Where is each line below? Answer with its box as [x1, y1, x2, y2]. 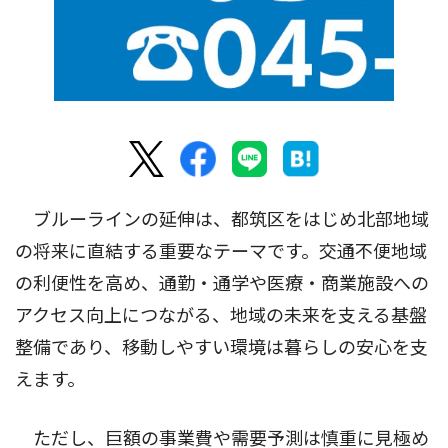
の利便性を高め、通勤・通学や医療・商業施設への [15, 272, 429, 294]
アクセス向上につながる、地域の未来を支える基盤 [15, 304, 427, 326]
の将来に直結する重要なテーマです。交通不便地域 [15, 240, 427, 262]
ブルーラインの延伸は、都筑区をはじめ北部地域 [15, 208, 429, 230]
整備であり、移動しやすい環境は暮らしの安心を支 [15, 336, 428, 358]
